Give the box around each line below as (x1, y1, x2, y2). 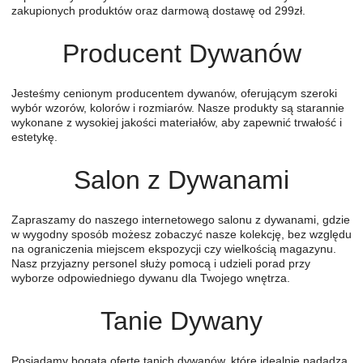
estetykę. (11, 130, 58, 143)
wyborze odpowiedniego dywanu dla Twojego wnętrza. (11, 271, 290, 284)
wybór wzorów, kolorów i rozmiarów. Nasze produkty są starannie (11, 100, 344, 114)
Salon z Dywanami (74, 164, 289, 194)
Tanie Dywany (100, 305, 263, 335)
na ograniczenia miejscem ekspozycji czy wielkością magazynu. (11, 241, 336, 255)
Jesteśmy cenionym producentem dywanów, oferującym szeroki (11, 86, 337, 100)
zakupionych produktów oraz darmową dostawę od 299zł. (11, 3, 305, 17)
